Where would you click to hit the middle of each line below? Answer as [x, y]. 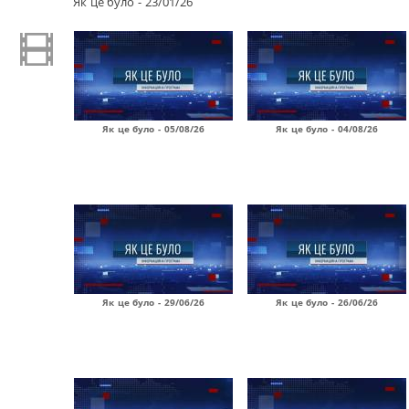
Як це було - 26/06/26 [327, 302]
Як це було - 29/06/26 [153, 302]
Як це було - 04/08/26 [327, 129]
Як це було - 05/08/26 [153, 129]
